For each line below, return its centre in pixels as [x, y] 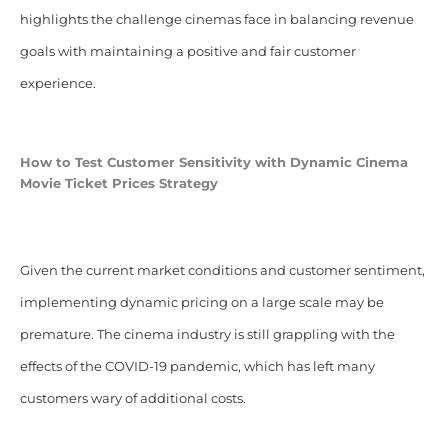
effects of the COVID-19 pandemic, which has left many [197, 366]
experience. [57, 83]
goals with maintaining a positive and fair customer [187, 51]
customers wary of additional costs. [132, 398]
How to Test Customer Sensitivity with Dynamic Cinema [213, 162]
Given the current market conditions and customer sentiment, [222, 270]
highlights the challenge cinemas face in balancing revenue [216, 19]
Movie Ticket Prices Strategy [120, 183]
